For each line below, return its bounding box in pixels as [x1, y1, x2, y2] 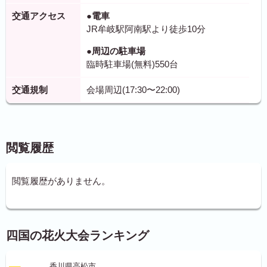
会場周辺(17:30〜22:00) [86, 85, 180, 95]
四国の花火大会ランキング [6, 229, 149, 242]
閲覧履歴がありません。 [12, 176, 110, 186]
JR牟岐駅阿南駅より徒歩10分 [86, 24, 206, 34]
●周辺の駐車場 [86, 46, 145, 56]
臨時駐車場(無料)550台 [86, 59, 178, 69]
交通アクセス [12, 11, 66, 21]
